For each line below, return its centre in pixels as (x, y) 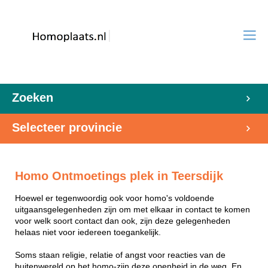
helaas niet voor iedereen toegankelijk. (88, 232)
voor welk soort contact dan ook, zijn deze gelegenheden (123, 221)
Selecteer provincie (67, 127)
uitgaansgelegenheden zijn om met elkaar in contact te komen (133, 209)
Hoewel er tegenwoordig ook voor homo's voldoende (115, 198)
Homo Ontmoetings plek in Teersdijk (119, 176)
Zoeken (33, 98)
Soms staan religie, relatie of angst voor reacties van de (120, 255)
